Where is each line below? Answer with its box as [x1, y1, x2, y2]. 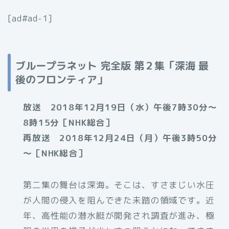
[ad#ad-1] [8, 12, 53, 25]
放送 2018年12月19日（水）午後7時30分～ [23, 101, 217, 113]
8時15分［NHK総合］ [23, 117, 114, 129]
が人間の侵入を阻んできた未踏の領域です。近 [23, 194, 215, 207]
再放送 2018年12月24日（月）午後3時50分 [23, 132, 217, 144]
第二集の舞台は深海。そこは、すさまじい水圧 [23, 179, 215, 191]
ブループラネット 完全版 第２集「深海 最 [15, 58, 209, 73]
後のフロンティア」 [15, 72, 107, 87]
